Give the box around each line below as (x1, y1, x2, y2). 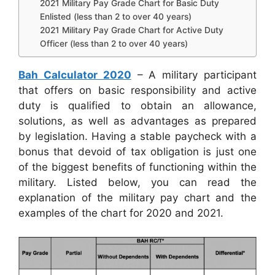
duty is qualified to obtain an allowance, (18, 99, 257, 112)
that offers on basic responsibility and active (18, 84, 257, 97)
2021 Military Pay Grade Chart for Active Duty (40, 25, 224, 36)
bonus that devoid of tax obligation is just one (18, 145, 257, 158)
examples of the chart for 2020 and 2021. (18, 207, 223, 220)
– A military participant (131, 69, 257, 82)
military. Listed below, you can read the (18, 176, 257, 189)
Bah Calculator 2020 (18, 69, 131, 82)
